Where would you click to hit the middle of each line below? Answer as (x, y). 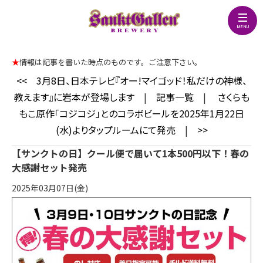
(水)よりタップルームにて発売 (115, 130)
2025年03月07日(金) (50, 188)
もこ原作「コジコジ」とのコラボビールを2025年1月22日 (131, 113)
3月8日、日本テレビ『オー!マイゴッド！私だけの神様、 (141, 80)
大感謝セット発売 (49, 167)
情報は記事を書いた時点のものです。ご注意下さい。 (111, 62)
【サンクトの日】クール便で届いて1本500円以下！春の (130, 153)
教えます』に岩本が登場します (74, 97)
